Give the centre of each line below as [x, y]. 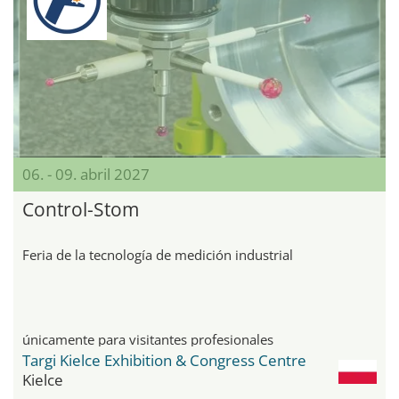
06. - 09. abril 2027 [86, 175]
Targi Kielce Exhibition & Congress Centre [164, 361]
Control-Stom [81, 210]
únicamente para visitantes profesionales [148, 340]
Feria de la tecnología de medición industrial [158, 255]
